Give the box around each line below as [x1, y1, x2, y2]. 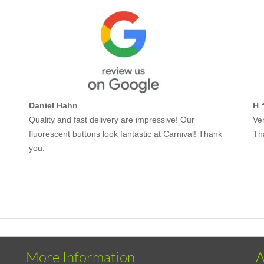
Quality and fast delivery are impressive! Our [29, 115, 194, 125]
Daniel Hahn [29, 101, 78, 111]
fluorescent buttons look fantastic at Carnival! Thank [29, 129, 222, 139]
